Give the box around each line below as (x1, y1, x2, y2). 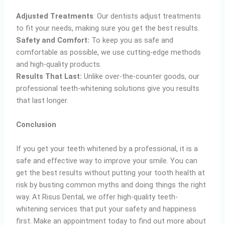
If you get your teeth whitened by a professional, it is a (16, 144, 198, 154)
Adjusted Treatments (16, 12, 94, 21)
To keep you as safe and (89, 36, 174, 45)
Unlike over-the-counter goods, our (82, 72, 200, 81)
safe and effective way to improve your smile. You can (16, 156, 198, 166)
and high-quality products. (16, 60, 102, 69)
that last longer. (16, 96, 69, 105)
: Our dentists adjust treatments (93, 12, 201, 21)
